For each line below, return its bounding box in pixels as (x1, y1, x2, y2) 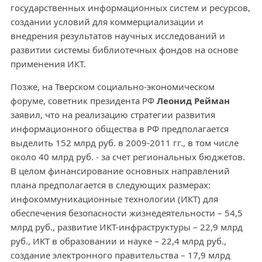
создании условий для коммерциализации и (10, 16, 204, 28)
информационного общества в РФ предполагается (10, 123, 229, 135)
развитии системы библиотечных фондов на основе (10, 44, 238, 56)
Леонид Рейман (156, 95, 230, 107)
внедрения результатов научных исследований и (10, 30, 225, 42)
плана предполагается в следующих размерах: (10, 179, 211, 191)
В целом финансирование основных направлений (10, 165, 230, 177)
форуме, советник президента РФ (10, 95, 157, 107)
